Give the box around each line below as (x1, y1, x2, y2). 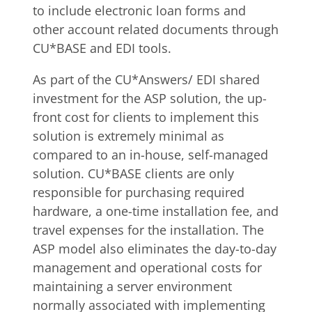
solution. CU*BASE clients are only (33, 165, 234, 182)
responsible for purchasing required (33, 184, 244, 201)
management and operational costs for (33, 259, 262, 276)
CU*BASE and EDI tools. (33, 40, 171, 56)
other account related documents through (33, 21, 279, 38)
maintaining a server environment (33, 278, 232, 295)
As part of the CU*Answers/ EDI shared (33, 71, 260, 88)
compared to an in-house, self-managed (33, 146, 268, 163)
